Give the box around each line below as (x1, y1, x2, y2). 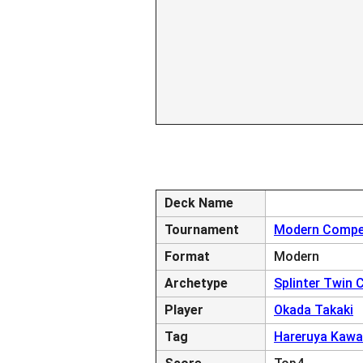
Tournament (164, 222, 239, 237)
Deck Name (164, 195, 233, 211)
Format (164, 249, 210, 264)
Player (164, 302, 203, 318)
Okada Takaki (274, 302, 353, 318)
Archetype (164, 275, 228, 291)
